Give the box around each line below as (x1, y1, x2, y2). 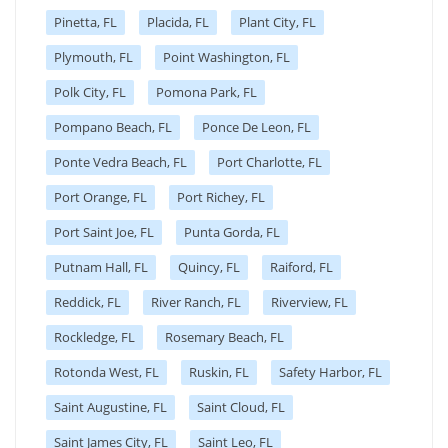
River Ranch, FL (151, 292, 241, 311)
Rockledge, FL (54, 327, 135, 346)
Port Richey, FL (177, 187, 265, 206)
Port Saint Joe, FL (54, 222, 154, 241)
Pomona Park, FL (156, 82, 257, 101)
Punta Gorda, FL (184, 222, 280, 241)
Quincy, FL (178, 257, 240, 276)
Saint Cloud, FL (197, 397, 285, 416)
